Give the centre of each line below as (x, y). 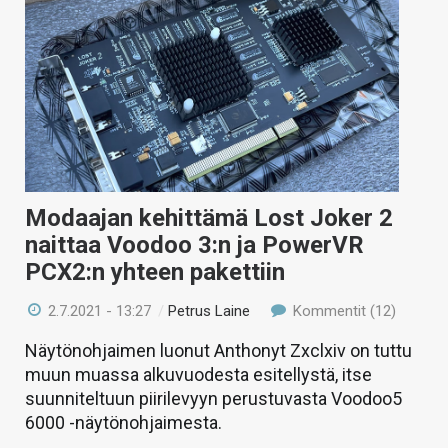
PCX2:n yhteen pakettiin (155, 271)
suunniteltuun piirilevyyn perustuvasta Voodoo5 (213, 398)
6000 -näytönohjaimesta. (123, 422)
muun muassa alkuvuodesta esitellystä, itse (198, 374)
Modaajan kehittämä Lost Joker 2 (209, 217)
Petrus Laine (209, 310)
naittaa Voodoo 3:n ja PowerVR (194, 244)
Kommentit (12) (342, 310)
